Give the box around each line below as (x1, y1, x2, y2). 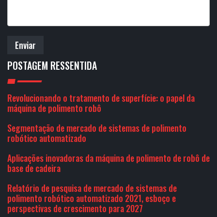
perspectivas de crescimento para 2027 (7, 202, 143, 215)
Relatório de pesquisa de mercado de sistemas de (7, 182, 177, 194)
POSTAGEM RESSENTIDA (7, 58, 97, 73)
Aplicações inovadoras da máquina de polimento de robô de (7, 152, 210, 164)
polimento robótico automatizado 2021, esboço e (7, 192, 176, 204)
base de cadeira (7, 162, 61, 174)
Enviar (15, 38, 36, 51)
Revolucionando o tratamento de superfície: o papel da (7, 92, 195, 104)
